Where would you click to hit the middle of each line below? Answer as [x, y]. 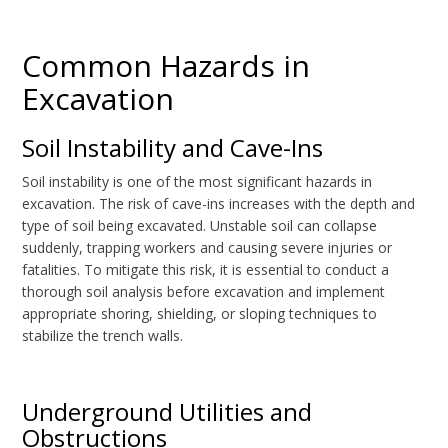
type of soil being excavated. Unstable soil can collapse [200, 226]
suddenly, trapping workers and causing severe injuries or [207, 248]
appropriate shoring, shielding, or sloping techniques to [200, 314]
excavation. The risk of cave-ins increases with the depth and [219, 204]
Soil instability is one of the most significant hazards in [197, 182]
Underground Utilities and [167, 412]
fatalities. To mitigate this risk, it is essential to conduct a [206, 270]
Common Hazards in [166, 66]
